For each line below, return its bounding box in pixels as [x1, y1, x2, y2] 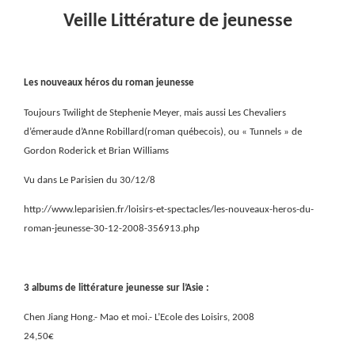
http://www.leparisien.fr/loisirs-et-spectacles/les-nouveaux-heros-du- [24, 204, 314, 216]
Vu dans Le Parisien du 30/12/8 [24, 175, 155, 186]
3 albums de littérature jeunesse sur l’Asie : [24, 283, 209, 294]
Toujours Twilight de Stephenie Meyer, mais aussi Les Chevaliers [24, 107, 286, 118]
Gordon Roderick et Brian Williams [24, 145, 169, 156]
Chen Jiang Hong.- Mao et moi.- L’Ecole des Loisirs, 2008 [24, 312, 254, 323]
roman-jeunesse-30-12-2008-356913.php [24, 223, 200, 235]
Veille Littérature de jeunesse [63, 11, 292, 31]
